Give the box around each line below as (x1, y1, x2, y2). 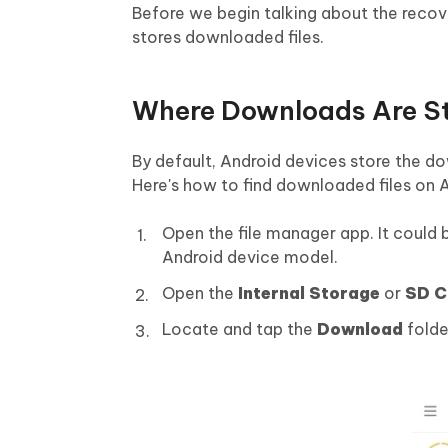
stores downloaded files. (132, 27, 324, 48)
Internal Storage (238, 283, 380, 304)
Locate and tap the (162, 319, 317, 340)
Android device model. (162, 247, 338, 268)
